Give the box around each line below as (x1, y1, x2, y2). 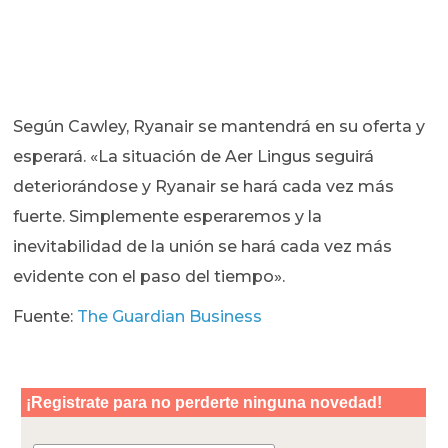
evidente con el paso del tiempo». (13, 267, 286, 287)
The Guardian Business (77, 307, 263, 327)
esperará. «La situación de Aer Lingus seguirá (13, 147, 375, 167)
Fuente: (13, 307, 78, 327)
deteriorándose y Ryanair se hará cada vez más (13, 177, 395, 197)
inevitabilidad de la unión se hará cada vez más (13, 237, 393, 257)
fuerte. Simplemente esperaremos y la (13, 207, 323, 227)
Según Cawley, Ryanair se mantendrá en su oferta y (13, 117, 426, 137)
